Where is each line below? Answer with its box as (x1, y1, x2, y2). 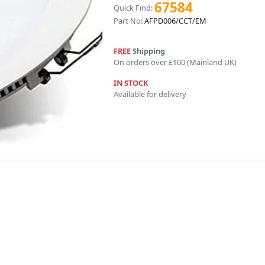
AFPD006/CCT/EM (144, 15, 206, 27)
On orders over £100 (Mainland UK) (113, 57, 237, 68)
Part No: (113, 15, 143, 27)
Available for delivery (113, 89, 186, 100)
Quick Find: (113, 2, 153, 13)
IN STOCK (113, 77, 148, 89)
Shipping (130, 46, 165, 57)
